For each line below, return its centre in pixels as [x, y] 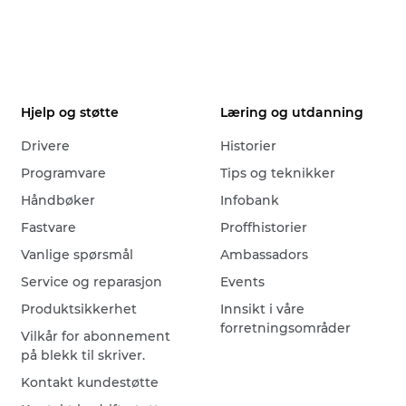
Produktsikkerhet [79, 309]
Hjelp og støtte [70, 112]
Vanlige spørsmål [77, 255]
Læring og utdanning [292, 112]
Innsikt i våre [263, 309]
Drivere [46, 146]
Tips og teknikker [278, 173]
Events [243, 282]
